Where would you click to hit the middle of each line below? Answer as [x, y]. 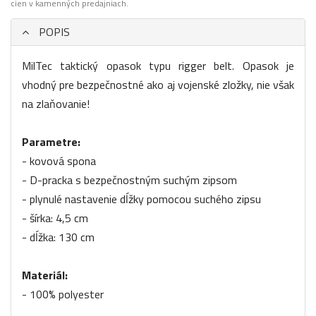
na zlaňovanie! [56, 104]
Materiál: [45, 275]
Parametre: [51, 142]
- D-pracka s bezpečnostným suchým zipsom [129, 180]
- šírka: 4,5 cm [55, 218]
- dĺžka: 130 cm [58, 237]
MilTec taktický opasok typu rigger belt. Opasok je [158, 66]
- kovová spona [59, 161]
